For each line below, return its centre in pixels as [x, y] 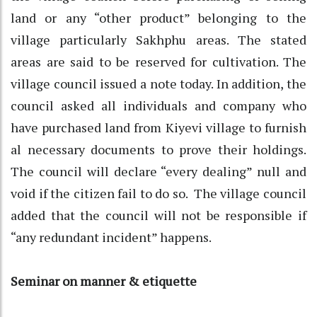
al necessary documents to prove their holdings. [158, 149]
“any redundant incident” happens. [111, 237]
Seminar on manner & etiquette [104, 281]
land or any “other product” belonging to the [158, 17]
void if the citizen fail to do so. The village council [158, 193]
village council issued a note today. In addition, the [158, 83]
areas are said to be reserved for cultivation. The [158, 61]
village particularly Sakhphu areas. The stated [158, 39]
